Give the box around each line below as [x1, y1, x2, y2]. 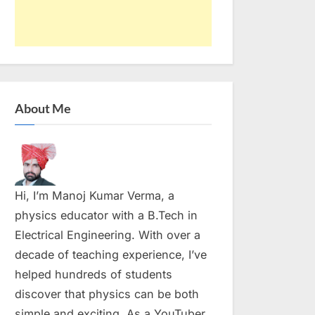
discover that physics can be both [15, 287, 199, 302]
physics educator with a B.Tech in [15, 208, 198, 223]
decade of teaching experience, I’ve [15, 247, 207, 262]
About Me [15, 100, 71, 116]
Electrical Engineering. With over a [15, 228, 200, 243]
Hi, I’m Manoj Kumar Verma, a [15, 188, 174, 203]
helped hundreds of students [15, 267, 172, 282]
